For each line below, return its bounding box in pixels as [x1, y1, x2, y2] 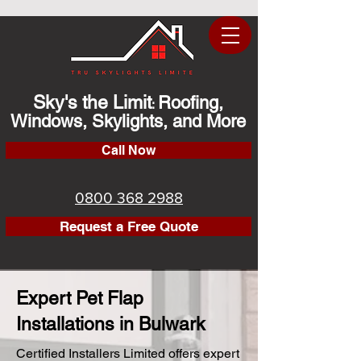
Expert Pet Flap [16, 288, 143, 309]
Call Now [102, 143, 156, 158]
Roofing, [158, 93, 223, 113]
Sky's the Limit [33, 92, 151, 113]
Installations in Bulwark [16, 313, 205, 334]
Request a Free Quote [59, 218, 198, 234]
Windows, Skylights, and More [10, 111, 246, 131]
